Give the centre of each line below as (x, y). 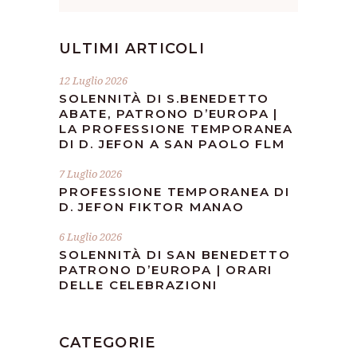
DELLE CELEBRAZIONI (138, 284)
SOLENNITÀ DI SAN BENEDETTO (175, 254)
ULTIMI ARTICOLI (132, 48)
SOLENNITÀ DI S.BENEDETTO (165, 98)
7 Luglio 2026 (90, 173)
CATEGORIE (108, 342)
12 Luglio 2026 (93, 80)
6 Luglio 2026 (90, 236)
